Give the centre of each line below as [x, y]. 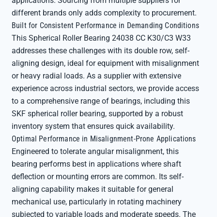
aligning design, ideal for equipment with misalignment [105, 63]
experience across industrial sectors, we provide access [105, 88]
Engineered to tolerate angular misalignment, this [95, 151]
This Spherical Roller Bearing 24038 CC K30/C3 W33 [101, 38]
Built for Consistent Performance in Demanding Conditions [105, 25]
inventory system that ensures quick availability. [93, 126]
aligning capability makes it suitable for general [93, 189]
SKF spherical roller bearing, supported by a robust [97, 114]
